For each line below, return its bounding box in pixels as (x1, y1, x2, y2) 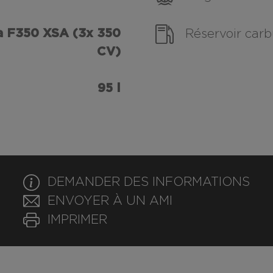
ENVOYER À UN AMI (48, 195, 173, 208)
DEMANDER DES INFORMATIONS (48, 176, 250, 189)
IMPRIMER (48, 213, 108, 226)
